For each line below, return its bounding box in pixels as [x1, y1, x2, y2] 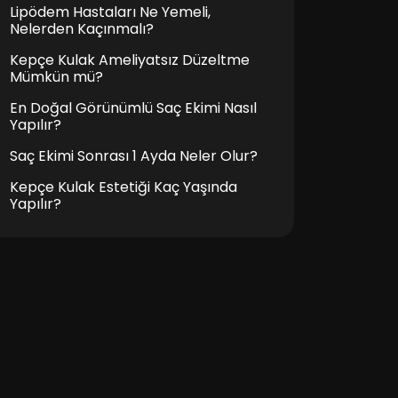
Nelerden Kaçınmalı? [10, 19, 154, 39]
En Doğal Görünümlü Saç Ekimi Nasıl [10, 98, 257, 118]
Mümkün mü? [10, 67, 103, 87]
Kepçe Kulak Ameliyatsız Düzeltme [10, 50, 250, 70]
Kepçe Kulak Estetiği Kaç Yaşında [10, 177, 237, 197]
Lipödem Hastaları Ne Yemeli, [10, 2, 211, 22]
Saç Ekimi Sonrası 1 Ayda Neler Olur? [10, 146, 258, 166]
